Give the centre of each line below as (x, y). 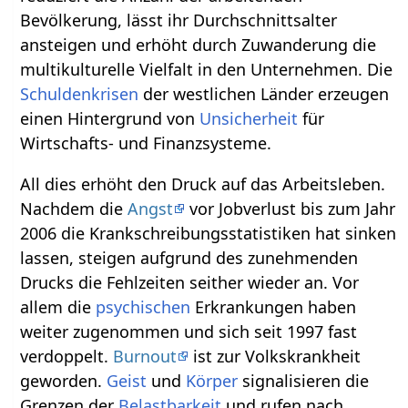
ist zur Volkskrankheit (275, 357)
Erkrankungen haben (274, 307)
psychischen (143, 307)
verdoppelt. (67, 357)
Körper (212, 381)
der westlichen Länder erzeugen (264, 94)
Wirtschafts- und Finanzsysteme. (146, 143)
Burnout (145, 357)
